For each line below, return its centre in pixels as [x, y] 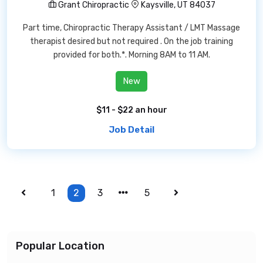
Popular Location [60, 246]
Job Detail [131, 130]
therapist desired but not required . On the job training [131, 41]
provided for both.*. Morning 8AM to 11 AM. [131, 55]
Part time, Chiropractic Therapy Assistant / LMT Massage [131, 28]
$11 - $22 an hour [131, 110]
